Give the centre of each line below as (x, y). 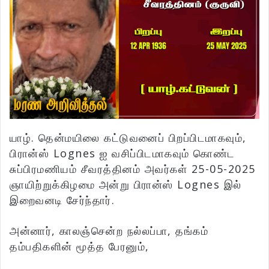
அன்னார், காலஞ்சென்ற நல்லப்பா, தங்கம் (109, 231)
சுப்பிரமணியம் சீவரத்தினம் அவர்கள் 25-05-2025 (133, 169)
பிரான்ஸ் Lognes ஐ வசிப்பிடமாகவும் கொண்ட (122, 153)
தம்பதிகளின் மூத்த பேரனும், (80, 246)
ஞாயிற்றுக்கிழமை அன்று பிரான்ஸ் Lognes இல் (126, 185)
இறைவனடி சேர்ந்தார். (62, 200)
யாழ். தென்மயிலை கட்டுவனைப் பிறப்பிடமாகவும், (128, 138)
